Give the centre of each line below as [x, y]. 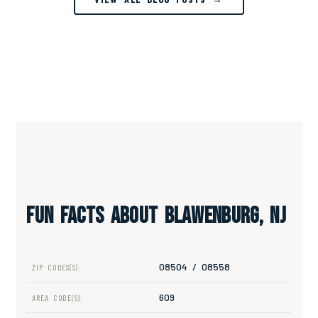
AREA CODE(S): [57, 298]
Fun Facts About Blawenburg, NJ [157, 216]
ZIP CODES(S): [56, 267]
